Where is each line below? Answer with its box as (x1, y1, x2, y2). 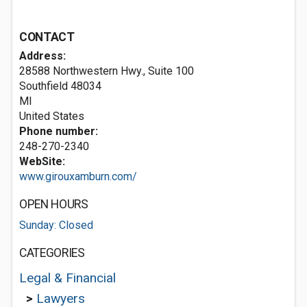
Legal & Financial (19, 270, 116, 286)
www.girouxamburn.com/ (19, 170, 137, 183)
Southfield (19, 79, 68, 93)
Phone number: (19, 125, 98, 138)
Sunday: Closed (19, 219, 93, 232)
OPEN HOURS (19, 197, 88, 211)
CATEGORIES (19, 246, 85, 260)
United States (19, 110, 84, 123)
